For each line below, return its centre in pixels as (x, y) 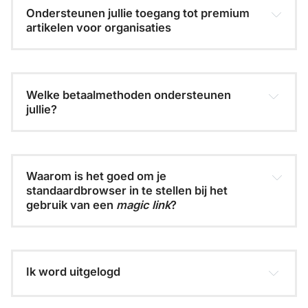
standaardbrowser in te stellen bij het (127, 190)
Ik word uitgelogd (74, 272)
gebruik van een (71, 205)
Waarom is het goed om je (97, 176)
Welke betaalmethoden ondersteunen (129, 95)
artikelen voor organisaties (99, 28)
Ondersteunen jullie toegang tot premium (138, 13)
